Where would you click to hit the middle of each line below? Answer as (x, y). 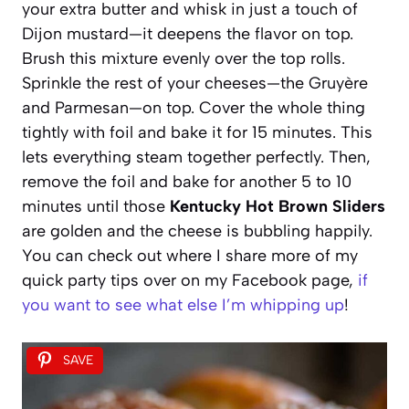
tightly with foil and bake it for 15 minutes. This (197, 132)
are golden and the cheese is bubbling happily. (197, 231)
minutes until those (96, 206)
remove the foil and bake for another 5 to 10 (187, 181)
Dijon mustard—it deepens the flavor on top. (188, 33)
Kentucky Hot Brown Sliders (278, 206)
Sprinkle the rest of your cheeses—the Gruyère (195, 83)
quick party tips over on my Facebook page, (190, 280)
